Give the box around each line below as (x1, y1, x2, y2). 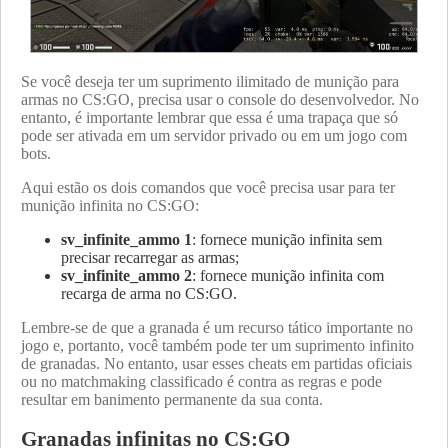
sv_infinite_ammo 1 (61, 231, 192, 249)
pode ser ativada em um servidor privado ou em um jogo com (21, 127, 407, 145)
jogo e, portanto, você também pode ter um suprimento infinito (21, 337, 414, 355)
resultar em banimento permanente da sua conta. (21, 391, 323, 409)
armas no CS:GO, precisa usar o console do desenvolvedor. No (21, 91, 419, 109)
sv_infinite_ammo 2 (61, 267, 192, 285)
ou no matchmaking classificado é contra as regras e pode (21, 373, 382, 391)
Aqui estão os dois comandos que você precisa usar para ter (21, 179, 395, 197)
